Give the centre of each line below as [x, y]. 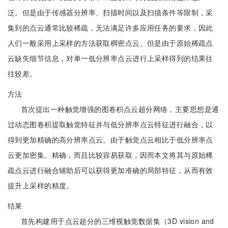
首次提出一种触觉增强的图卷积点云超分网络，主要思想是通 [120, 109]
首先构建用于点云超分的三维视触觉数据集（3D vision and [118, 221]
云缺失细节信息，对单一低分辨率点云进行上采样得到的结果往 [110, 58]
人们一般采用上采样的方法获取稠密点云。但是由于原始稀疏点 [110, 43]
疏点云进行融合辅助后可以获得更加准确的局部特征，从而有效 [110, 170]
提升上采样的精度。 [41, 185]
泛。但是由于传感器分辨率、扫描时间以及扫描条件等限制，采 [110, 12]
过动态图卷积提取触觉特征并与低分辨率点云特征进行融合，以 [110, 124]
